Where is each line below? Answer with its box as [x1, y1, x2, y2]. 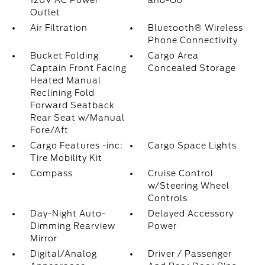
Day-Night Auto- [30, 209, 106, 218]
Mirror [30, 234, 57, 243]
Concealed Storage [148, 63, 237, 73]
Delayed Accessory [148, 209, 234, 218]
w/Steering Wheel [148, 181, 230, 190]
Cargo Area [148, 51, 199, 60]
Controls [148, 193, 188, 203]
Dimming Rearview [30, 221, 115, 231]
